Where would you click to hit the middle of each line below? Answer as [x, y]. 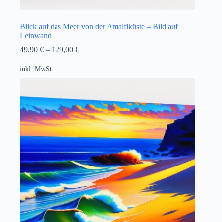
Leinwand [36, 36]
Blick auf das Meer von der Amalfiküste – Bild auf [99, 27]
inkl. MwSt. [37, 69]
